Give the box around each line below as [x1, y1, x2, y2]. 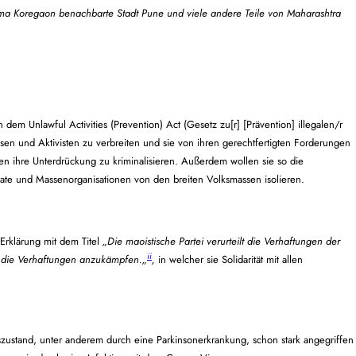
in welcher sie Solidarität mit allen [158, 252, 303, 268]
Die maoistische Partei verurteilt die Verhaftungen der [107, 233, 340, 249]
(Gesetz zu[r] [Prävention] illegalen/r [184, 116, 342, 132]
